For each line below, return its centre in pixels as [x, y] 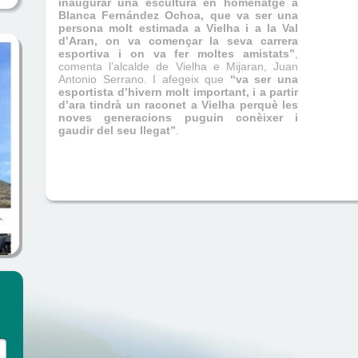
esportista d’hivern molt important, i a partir [178, 92]
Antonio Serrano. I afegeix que [144, 79]
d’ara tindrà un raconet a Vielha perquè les [178, 105]
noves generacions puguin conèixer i [178, 117]
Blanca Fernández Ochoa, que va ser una [178, 15]
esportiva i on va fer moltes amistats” [177, 54]
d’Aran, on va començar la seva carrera [178, 41]
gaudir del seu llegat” [117, 130]
